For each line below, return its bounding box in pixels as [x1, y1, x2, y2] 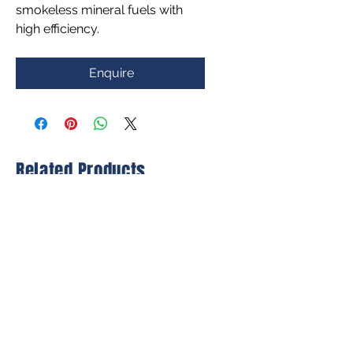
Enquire [88, 65, 134, 81]
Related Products [16, 158, 147, 185]
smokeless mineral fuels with [16, 2, 183, 18]
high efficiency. [16, 21, 99, 37]
